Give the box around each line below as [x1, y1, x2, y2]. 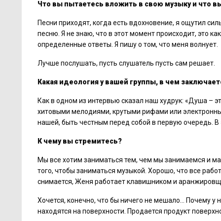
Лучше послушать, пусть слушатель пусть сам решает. [37, 59, 215, 67]
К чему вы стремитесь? [37, 137, 122, 145]
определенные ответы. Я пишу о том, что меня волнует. [37, 40, 218, 48]
